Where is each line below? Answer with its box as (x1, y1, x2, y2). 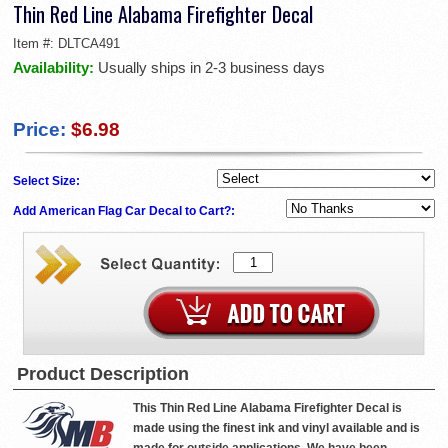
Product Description (17, 364, 189, 384)
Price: (13, 119, 66, 140)
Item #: (13, 36, 58, 51)
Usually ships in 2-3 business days (98, 59, 325, 76)
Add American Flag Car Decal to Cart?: (13, 204, 238, 218)
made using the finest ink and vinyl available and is (133, 421, 420, 435)
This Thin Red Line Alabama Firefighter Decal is (133, 401, 402, 415)
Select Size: (13, 174, 83, 188)
